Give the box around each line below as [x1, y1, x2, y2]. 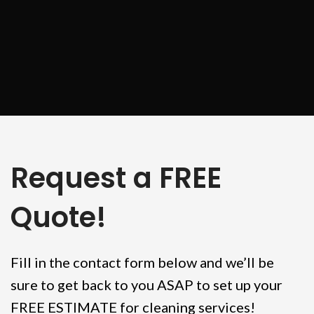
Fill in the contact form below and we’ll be [11, 254, 274, 271]
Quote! [11, 198, 107, 238]
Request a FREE [11, 158, 221, 198]
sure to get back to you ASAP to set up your [11, 276, 282, 294]
